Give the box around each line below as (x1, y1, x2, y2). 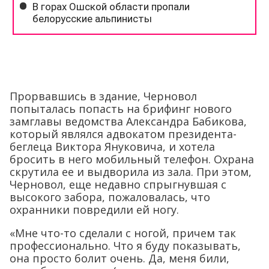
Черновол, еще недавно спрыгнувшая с (10, 177, 226, 192)
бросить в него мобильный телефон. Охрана (10, 151, 254, 166)
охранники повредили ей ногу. (10, 202, 179, 217)
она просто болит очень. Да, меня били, (10, 250, 229, 265)
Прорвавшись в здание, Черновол (10, 88, 197, 103)
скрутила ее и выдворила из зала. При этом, (10, 164, 252, 179)
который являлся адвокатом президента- (10, 126, 237, 141)
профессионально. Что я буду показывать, (10, 238, 241, 253)
